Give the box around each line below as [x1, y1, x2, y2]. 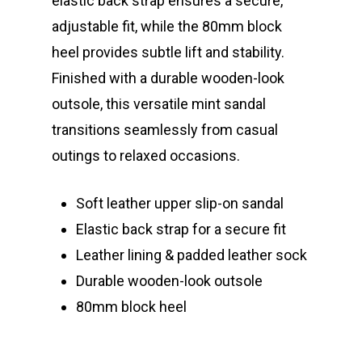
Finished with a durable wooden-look [52, 69, 284, 87]
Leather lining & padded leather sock [76, 246, 307, 264]
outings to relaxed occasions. [52, 147, 240, 165]
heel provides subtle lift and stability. [52, 44, 284, 61]
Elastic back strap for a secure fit [76, 221, 286, 238]
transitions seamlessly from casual [52, 121, 278, 139]
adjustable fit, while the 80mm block [52, 18, 282, 36]
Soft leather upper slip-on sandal [76, 195, 284, 213]
